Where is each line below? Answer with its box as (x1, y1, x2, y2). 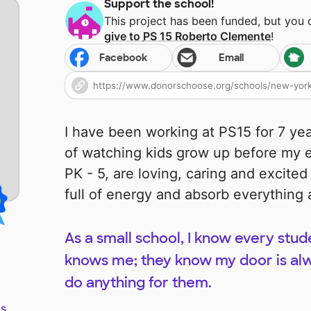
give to (104, 29, 144, 44)
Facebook (99, 51, 148, 65)
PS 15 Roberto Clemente (143, 29, 271, 44)
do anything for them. (64, 274, 212, 292)
